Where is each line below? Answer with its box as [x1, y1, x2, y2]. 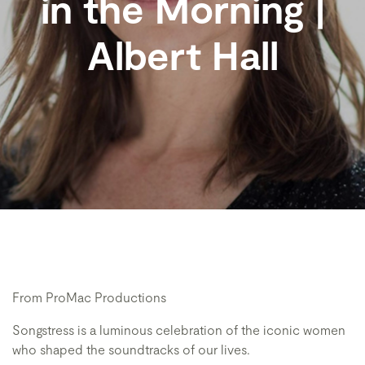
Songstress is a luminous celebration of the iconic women [12, 322, 345, 337]
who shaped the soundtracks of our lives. [12, 341, 250, 357]
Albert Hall [86, 30, 279, 78]
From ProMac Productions [12, 289, 166, 305]
